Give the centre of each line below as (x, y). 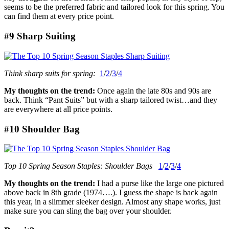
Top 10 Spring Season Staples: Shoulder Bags (79, 166)
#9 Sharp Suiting (40, 36)
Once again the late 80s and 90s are (154, 90)
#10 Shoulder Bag (42, 129)
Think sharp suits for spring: (50, 73)
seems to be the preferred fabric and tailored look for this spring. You (114, 7)
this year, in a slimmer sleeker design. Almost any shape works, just (112, 202)
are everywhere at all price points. (58, 109)
